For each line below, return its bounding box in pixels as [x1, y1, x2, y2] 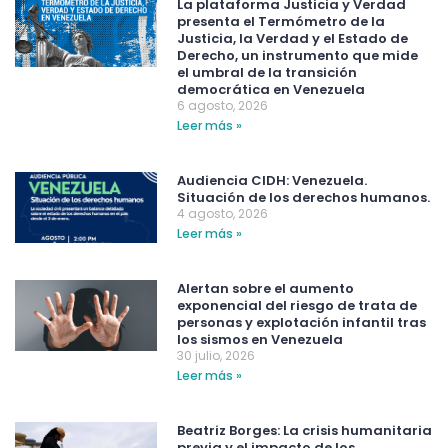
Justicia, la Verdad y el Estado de [177, 29, 409, 49]
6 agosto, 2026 [177, 97, 269, 115]
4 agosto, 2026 [177, 205, 269, 223]
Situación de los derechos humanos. [177, 188, 431, 208]
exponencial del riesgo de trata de [177, 296, 418, 316]
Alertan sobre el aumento [177, 279, 355, 299]
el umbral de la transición [177, 63, 358, 83]
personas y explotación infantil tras [177, 313, 427, 333]
